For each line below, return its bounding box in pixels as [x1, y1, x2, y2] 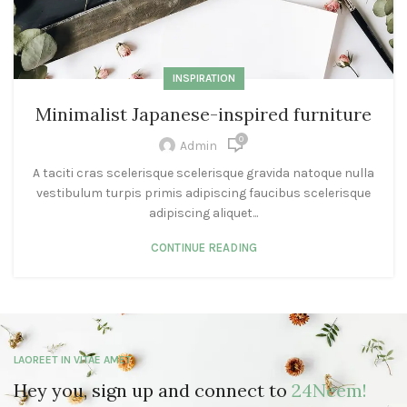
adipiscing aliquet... [149, 205, 258, 222]
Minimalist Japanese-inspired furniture [35, 103, 372, 126]
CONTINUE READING [150, 241, 257, 255]
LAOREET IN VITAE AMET [14, 353, 133, 367]
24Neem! [292, 379, 368, 402]
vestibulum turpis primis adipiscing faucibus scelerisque [36, 185, 371, 202]
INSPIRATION [172, 72, 235, 85]
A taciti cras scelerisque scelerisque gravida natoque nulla [33, 165, 374, 182]
